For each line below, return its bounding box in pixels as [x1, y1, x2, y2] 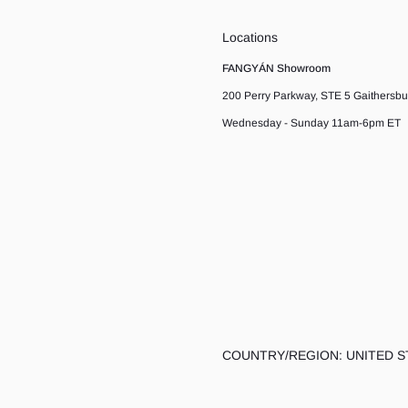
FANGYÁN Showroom [222, 62, 331, 75]
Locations [222, 30, 278, 45]
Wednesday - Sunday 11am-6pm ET [222, 117, 401, 129]
